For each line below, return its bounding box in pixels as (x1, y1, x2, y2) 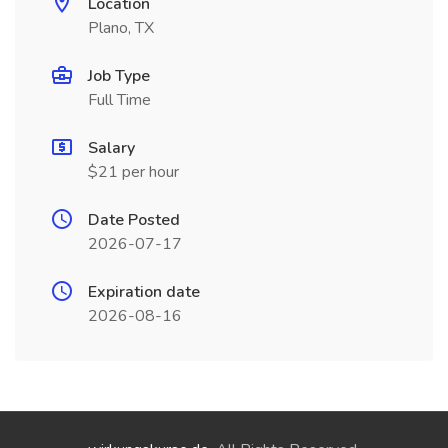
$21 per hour (88, 161, 179, 183)
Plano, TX (88, 17, 154, 39)
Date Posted (88, 209, 180, 231)
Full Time (88, 89, 151, 111)
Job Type (88, 65, 150, 87)
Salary (88, 137, 135, 159)
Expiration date (88, 281, 200, 303)
